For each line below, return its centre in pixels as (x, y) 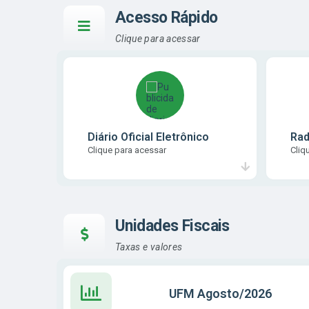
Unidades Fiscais (172, 226)
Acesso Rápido (167, 18)
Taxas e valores (149, 247)
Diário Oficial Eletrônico (148, 137)
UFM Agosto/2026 (220, 293)
